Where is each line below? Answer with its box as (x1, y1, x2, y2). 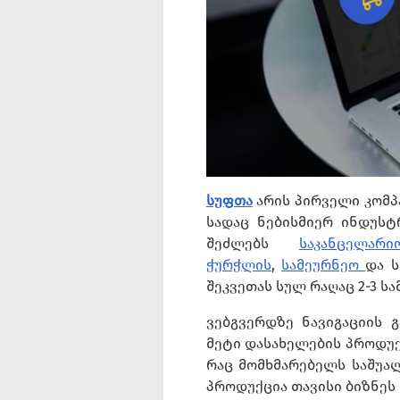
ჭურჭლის (205, 255, 271, 273)
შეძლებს (205, 234, 299, 252)
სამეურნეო (281, 255, 366, 273)
